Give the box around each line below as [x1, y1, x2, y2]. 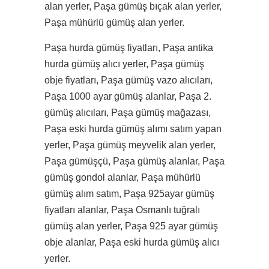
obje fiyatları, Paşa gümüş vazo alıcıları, [44, 75, 213, 85]
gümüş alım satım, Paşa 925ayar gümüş [44, 189, 214, 199]
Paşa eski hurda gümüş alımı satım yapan [44, 124, 222, 134]
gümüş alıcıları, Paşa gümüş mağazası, [44, 107, 211, 118]
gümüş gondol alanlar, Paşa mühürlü [44, 172, 201, 183]
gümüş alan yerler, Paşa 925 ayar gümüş [44, 221, 218, 231]
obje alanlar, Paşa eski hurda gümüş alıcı [44, 237, 219, 247]
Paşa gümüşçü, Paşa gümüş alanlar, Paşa [44, 156, 225, 166]
